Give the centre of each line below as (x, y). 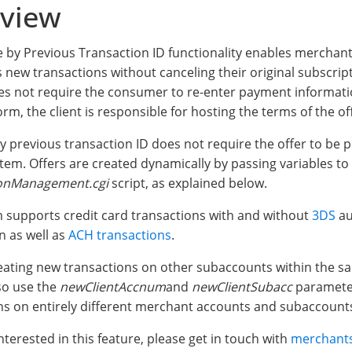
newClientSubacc (242, 287)
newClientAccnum (113, 287)
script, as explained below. (188, 183)
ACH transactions (120, 235)
